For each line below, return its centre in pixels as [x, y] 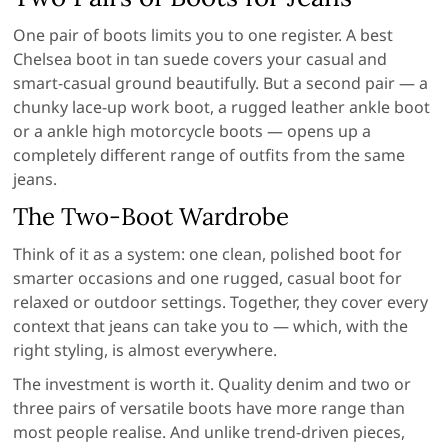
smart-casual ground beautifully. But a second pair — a [221, 83]
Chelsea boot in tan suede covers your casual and [200, 59]
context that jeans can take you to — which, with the [211, 326]
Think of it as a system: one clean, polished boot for [208, 254]
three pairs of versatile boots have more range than [209, 408]
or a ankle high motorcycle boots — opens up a [192, 131]
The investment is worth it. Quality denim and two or [212, 384]
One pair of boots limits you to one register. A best [203, 35]
